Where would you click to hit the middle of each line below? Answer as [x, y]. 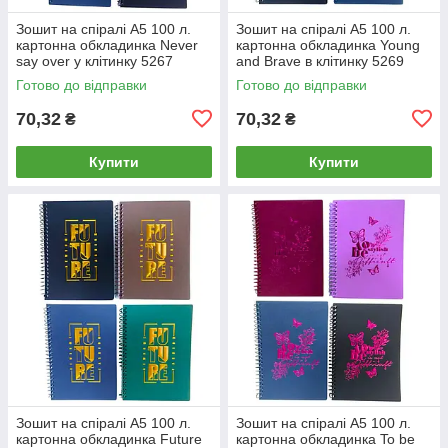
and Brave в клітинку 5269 [320, 60]
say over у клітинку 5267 [94, 60]
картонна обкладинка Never [107, 44]
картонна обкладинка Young [328, 44]
